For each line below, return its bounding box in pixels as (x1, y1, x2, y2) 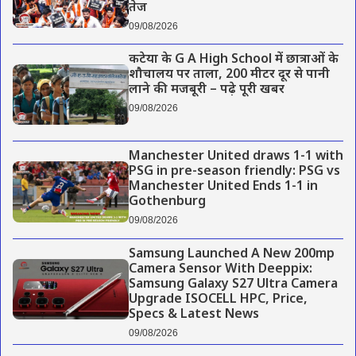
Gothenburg (128, 194, 206, 211)
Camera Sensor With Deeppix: (128, 261, 312, 278)
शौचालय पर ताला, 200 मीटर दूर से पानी (128, 67, 330, 84)
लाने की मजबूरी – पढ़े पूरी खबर (128, 82, 284, 99)
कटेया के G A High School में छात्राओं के (128, 52, 339, 69)
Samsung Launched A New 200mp (128, 246, 335, 263)
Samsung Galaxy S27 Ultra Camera (128, 276, 338, 293)
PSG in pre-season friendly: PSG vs (128, 164, 340, 181)
